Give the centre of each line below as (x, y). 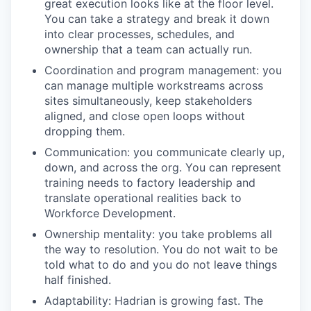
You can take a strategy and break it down (157, 19)
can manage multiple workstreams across (154, 85)
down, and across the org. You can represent (163, 167)
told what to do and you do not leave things (161, 264)
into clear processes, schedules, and (140, 34)
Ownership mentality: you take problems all (158, 234)
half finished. (78, 280)
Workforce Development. (110, 213)
